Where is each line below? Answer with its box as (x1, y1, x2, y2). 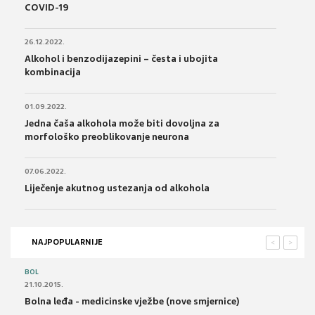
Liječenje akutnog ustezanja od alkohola (25, 182, 210, 195)
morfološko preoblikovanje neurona (25, 131, 189, 143)
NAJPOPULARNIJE (32, 237, 103, 247)
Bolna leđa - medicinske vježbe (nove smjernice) (25, 295, 240, 308)
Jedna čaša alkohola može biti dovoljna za (25, 117, 219, 130)
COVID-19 (25, 1, 69, 14)
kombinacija (25, 66, 81, 79)
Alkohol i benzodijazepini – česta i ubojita (25, 53, 218, 65)
